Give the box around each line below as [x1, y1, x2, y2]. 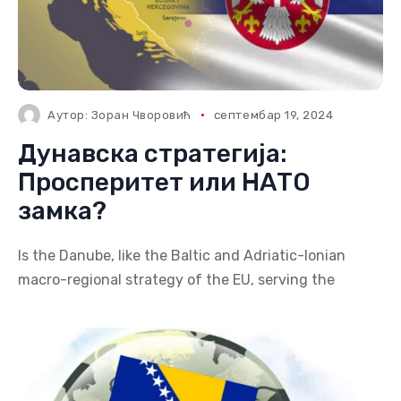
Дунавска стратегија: [18, 139, 287, 168]
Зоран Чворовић [90, 108, 192, 122]
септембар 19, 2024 [213, 108, 334, 122]
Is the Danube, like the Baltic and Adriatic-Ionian [18, 247, 346, 264]
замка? [18, 196, 107, 226]
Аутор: [47, 108, 91, 122]
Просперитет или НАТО [18, 167, 311, 197]
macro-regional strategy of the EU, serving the [18, 271, 335, 288]
